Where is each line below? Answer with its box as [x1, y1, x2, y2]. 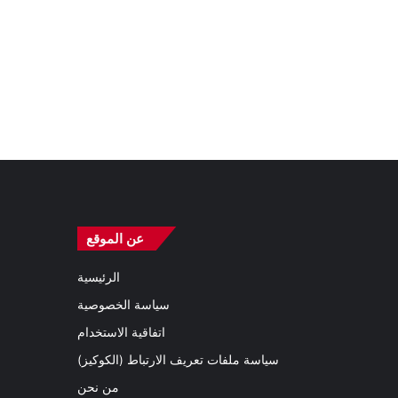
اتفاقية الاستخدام [77, 325, 165, 340]
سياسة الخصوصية [77, 298, 170, 313]
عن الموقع [86, 230, 144, 248]
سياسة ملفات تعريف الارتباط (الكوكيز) [77, 353, 279, 368]
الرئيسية [77, 270, 120, 285]
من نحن [77, 380, 119, 395]
